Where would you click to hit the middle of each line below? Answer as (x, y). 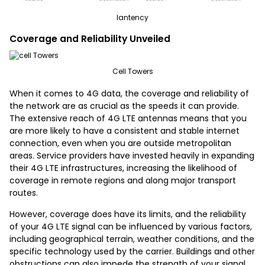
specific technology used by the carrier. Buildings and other (132, 252)
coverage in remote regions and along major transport (123, 181)
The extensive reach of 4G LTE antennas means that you (128, 119)
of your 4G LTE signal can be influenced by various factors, (131, 227)
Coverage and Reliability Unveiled (90, 38)
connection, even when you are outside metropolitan (120, 143)
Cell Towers (132, 72)
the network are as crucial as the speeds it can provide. (124, 106)
